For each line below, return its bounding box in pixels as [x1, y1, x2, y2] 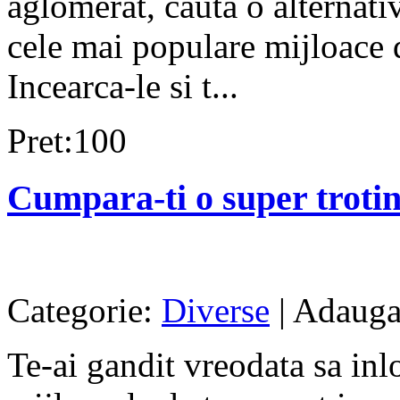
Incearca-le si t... [7, 66, 238, 105]
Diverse [162, 291, 270, 330]
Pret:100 [7, 121, 127, 160]
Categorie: [7, 291, 162, 330]
